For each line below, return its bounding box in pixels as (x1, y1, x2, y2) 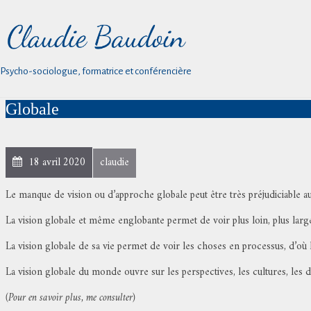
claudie (100, 153, 129, 172)
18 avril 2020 (26, 153, 85, 172)
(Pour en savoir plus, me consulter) (6, 289, 135, 308)
